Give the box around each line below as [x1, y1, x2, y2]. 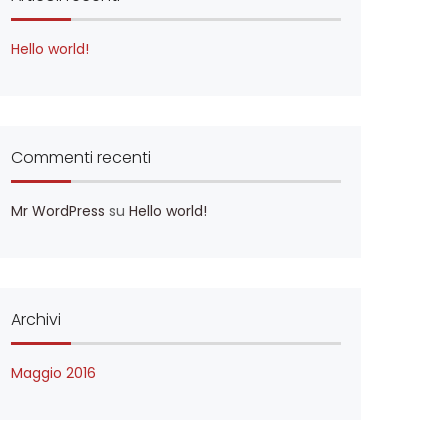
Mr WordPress [11, 201, 105, 221]
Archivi [11, 308, 61, 331]
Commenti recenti [11, 146, 151, 169]
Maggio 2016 [11, 363, 96, 383]
